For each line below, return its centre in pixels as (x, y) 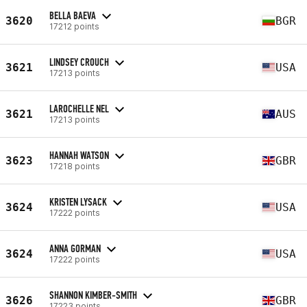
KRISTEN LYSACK (78, 201)
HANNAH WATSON (79, 155)
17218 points (75, 166)
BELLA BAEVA (73, 15)
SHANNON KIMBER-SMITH (93, 295)
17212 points (74, 26)
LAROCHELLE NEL (79, 108)
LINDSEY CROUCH (79, 62)
